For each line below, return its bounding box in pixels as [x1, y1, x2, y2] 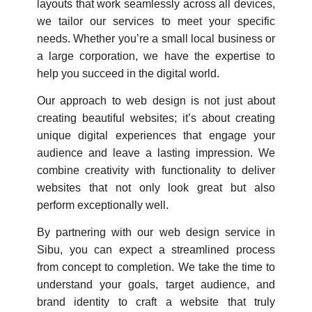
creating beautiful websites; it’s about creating [36, 111, 276, 124]
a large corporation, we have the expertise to [36, 49, 276, 62]
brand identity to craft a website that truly [36, 296, 276, 309]
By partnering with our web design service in [36, 226, 276, 239]
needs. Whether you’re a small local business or [36, 32, 276, 45]
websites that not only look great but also [36, 181, 276, 194]
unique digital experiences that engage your [36, 129, 276, 141]
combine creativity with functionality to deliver [36, 164, 276, 176]
